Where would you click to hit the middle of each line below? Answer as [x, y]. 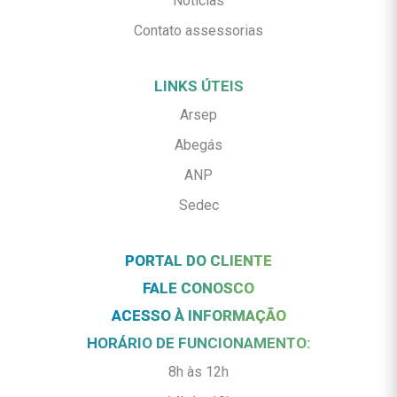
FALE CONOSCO [198, 288]
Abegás [198, 145]
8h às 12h [198, 372]
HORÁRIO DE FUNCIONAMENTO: [198, 343]
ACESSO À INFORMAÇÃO [198, 315]
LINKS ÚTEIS [198, 86]
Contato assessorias [198, 31]
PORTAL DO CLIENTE [198, 261]
